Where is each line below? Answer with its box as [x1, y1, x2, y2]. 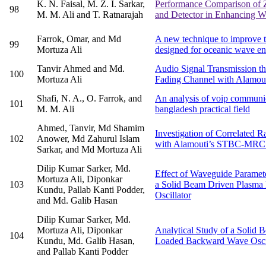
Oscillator [155, 190, 191, 201]
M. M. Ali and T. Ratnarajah [37, 9, 143, 20]
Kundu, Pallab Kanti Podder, [37, 185, 145, 195]
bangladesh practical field [155, 104, 250, 115]
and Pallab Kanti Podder [37, 246, 128, 257]
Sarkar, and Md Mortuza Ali [37, 144, 142, 155]
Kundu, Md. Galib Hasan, [37, 236, 135, 246]
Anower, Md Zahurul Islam [37, 134, 140, 144]
